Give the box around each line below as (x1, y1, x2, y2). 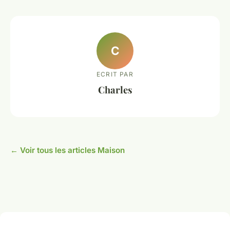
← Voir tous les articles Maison (10, 145, 125, 155)
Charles (98, 83, 132, 96)
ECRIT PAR (97, 70, 133, 78)
